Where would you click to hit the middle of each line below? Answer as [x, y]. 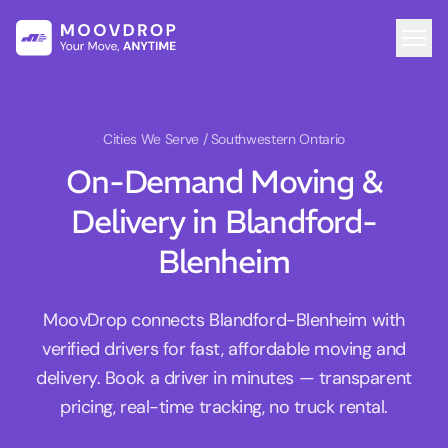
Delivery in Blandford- [224, 222]
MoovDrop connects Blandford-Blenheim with [224, 320]
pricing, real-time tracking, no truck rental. [224, 407]
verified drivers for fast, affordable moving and [224, 349]
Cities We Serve [153, 139]
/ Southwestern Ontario [273, 139]
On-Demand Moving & [224, 182]
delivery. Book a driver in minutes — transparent [224, 378]
